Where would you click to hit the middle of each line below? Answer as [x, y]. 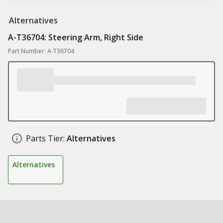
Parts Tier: [45, 138]
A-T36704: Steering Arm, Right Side [76, 37]
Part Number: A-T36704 [41, 51]
